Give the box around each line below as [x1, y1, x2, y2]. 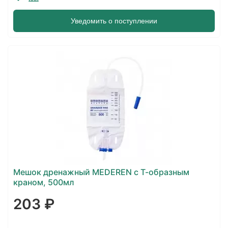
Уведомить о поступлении [71, 17, 157, 25]
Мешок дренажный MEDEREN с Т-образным [13, 167, 189, 177]
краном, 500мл [13, 177, 74, 187]
